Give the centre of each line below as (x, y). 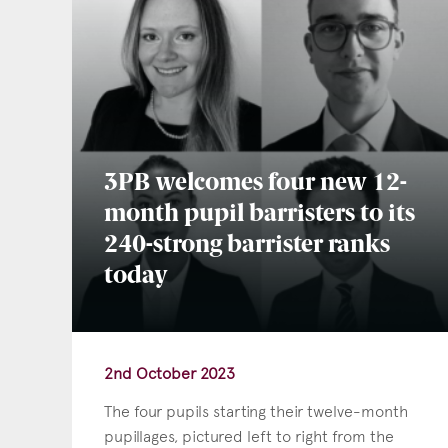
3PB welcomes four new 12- (255, 184)
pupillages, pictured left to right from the (249, 436)
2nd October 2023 (169, 373)
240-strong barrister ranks (247, 246)
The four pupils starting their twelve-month (256, 411)
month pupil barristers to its (259, 215)
